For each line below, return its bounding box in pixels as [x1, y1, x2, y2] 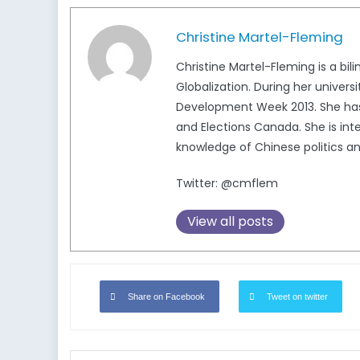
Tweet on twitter [267, 292, 328, 302]
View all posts [187, 212, 273, 231]
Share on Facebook [128, 292, 205, 302]
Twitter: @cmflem [176, 175, 278, 192]
